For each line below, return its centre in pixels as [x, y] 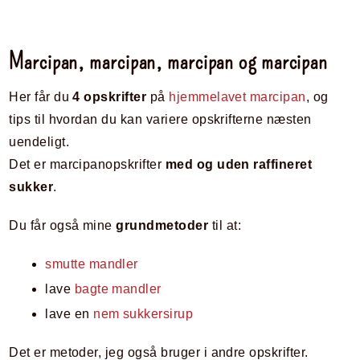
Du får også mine [63, 226]
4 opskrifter [110, 97]
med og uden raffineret [239, 165]
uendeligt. [39, 142]
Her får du [41, 97]
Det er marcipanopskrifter [87, 165]
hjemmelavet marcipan [237, 97]
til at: [225, 226]
